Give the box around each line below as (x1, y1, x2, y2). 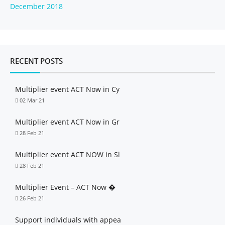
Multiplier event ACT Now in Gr (15, 117, 120, 127)
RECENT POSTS (10, 56, 63, 66)
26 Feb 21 (20, 194, 44, 202)
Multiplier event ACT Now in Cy (15, 84, 120, 94)
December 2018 (10, 2, 63, 11)
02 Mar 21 (20, 96, 45, 104)
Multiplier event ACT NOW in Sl (15, 150, 120, 159)
